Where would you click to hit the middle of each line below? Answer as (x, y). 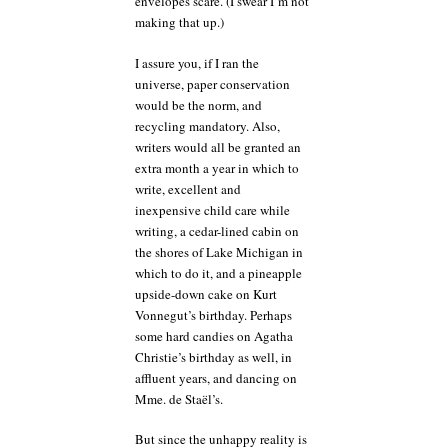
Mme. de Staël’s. (179, 398)
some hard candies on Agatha (214, 335)
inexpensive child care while (212, 209)
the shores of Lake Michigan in (219, 251)
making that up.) (179, 22)
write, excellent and (188, 188)
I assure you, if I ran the (197, 62)
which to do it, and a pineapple (218, 272)
